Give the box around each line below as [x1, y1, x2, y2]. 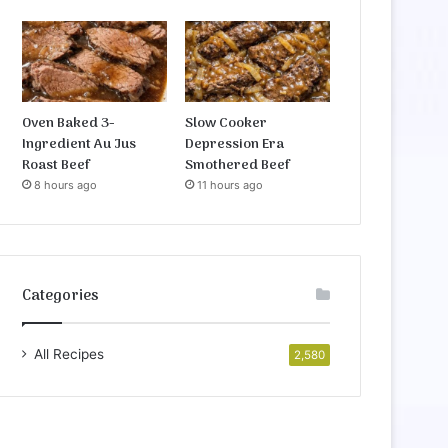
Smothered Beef [185, 154, 292, 178]
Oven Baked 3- [22, 112, 116, 136]
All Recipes [34, 346, 105, 363]
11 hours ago [197, 178, 264, 193]
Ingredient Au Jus [22, 133, 137, 157]
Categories [22, 284, 100, 309]
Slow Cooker [185, 112, 268, 136]
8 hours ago [34, 178, 98, 193]
